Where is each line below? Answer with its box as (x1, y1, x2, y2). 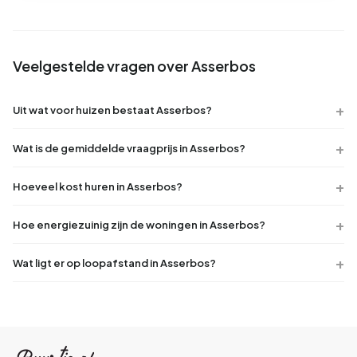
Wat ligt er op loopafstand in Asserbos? (13, 256, 216, 269)
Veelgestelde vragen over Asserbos (13, 57, 256, 75)
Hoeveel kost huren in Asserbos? (13, 179, 182, 193)
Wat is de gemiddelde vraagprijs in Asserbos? (13, 141, 245, 155)
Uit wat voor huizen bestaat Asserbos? (13, 103, 212, 116)
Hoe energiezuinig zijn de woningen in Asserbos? (13, 218, 265, 231)
